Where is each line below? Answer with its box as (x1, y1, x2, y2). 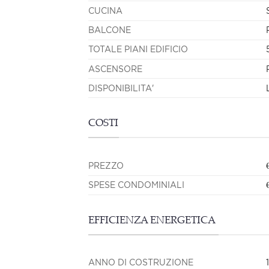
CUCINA (88, 6, 122, 15)
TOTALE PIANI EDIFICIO (88, 44, 188, 54)
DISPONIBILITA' (88, 83, 154, 92)
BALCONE (88, 25, 131, 35)
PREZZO (88, 160, 124, 170)
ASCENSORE (88, 64, 142, 73)
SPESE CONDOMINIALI (88, 180, 184, 190)
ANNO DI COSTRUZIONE (88, 258, 193, 267)
